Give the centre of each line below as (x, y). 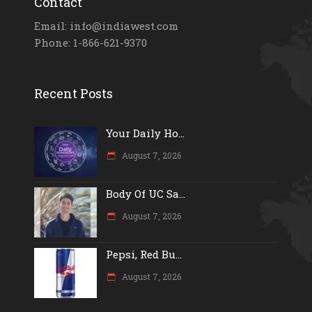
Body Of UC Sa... (146, 193)
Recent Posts (73, 93)
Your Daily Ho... (145, 133)
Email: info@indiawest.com (106, 25)
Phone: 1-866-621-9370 (91, 42)
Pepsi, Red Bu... (144, 254)
